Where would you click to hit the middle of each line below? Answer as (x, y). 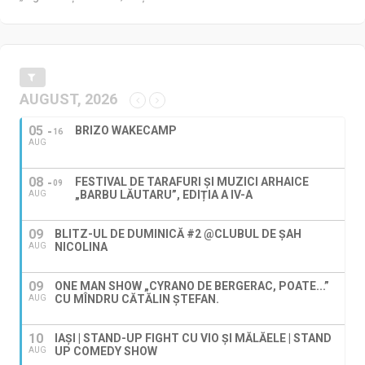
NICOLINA (81, 246)
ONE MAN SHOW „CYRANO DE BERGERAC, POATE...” (192, 286)
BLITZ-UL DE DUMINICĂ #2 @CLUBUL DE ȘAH (178, 233)
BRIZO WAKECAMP (126, 130)
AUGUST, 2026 (68, 99)
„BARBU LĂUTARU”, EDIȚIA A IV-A (164, 194)
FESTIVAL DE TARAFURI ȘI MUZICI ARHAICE (192, 181)
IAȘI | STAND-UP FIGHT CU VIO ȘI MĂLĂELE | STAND (193, 338)
